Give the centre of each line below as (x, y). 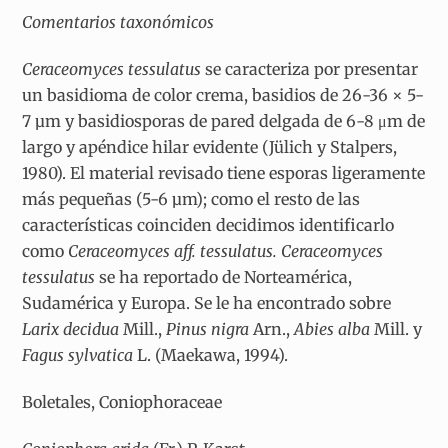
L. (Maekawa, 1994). (211, 354)
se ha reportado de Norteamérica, (226, 276)
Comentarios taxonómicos (118, 22)
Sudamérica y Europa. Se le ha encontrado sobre (207, 302)
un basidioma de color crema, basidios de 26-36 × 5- (223, 94)
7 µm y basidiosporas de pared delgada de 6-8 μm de (224, 120)
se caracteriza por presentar (310, 68)
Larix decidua (73, 328)
